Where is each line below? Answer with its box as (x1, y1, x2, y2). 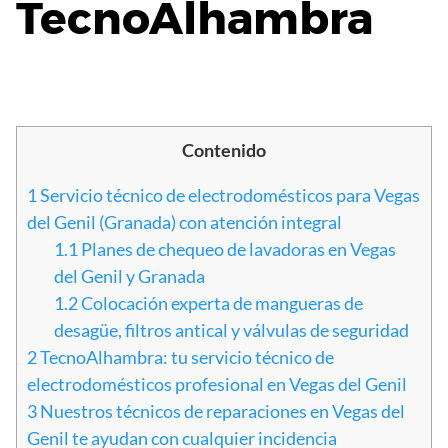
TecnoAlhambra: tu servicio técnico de (37, 346, 334, 369)
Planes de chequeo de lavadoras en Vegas (78, 238, 396, 261)
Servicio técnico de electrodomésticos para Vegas (37, 184, 420, 207)
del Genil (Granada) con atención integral (27, 211, 342, 234)
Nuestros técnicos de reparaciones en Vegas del (37, 400, 405, 423)
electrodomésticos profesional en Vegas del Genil (27, 373, 407, 396)
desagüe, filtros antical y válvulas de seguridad (54, 319, 409, 342)
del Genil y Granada (54, 265, 205, 288)
